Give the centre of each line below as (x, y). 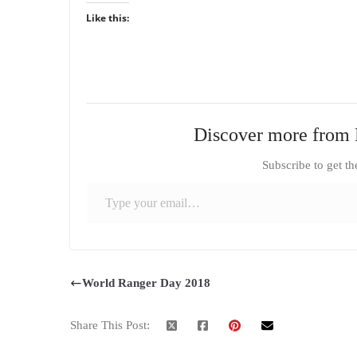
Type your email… (91, 182)
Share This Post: (110, 325)
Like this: (108, 18)
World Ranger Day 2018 (146, 283)
